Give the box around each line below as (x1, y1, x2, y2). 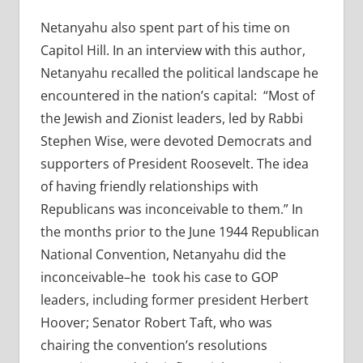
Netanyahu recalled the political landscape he (40, 64, 318, 83)
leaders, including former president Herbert (40, 291, 309, 310)
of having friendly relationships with (40, 177, 258, 196)
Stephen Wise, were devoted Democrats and (40, 132, 312, 151)
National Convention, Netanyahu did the (40, 246, 286, 264)
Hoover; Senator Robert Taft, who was (40, 314, 272, 332)
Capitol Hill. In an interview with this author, (40, 41, 305, 60)
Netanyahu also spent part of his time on (40, 19, 290, 37)
